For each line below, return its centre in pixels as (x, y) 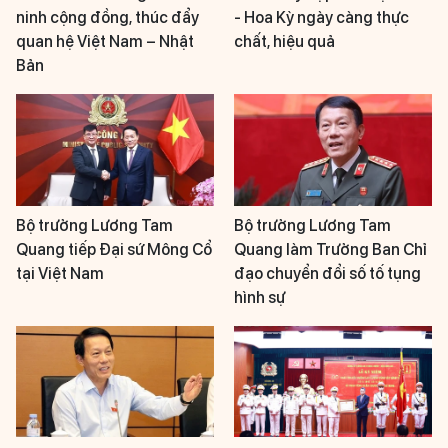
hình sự (259, 297)
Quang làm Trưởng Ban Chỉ (330, 249)
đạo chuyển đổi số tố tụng (327, 273)
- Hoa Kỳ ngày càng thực (321, 18)
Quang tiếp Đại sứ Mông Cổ (114, 249)
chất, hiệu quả (284, 42)
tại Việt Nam (60, 273)
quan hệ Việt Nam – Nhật (105, 42)
